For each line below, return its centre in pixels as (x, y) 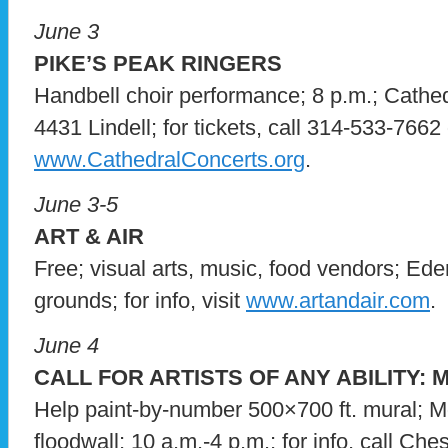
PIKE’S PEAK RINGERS (158, 64)
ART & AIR (89, 236)
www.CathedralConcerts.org (169, 160)
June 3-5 (76, 204)
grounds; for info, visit (140, 300)
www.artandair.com (338, 300)
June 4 (66, 345)
